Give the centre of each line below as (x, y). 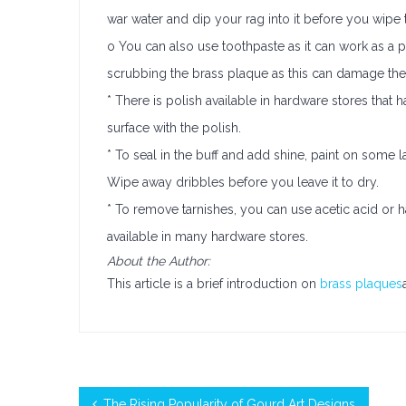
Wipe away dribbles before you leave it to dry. (243, 182)
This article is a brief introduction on (213, 284)
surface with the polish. (174, 128)
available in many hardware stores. (208, 237)
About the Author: (159, 261)
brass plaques (361, 284)
